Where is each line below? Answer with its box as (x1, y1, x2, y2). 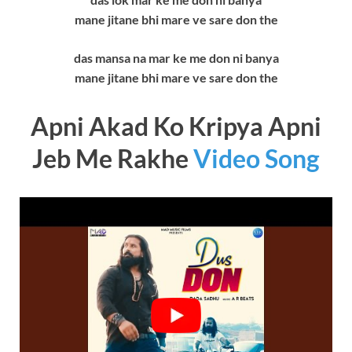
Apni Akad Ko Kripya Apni (31, 111, 321, 142)
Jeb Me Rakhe (32, 143, 193, 174)
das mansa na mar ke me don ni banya (73, 50, 279, 66)
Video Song (193, 143, 320, 174)
